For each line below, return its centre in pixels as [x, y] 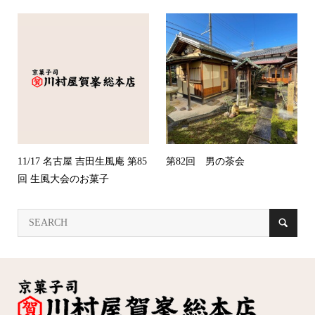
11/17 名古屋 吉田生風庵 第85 [82, 161]
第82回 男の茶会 [206, 161]
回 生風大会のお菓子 [63, 179]
